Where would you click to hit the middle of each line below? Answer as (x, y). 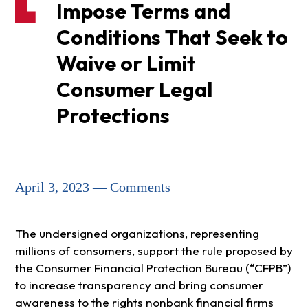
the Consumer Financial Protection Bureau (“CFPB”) (153, 268)
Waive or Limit (126, 64)
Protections (113, 116)
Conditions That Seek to (172, 37)
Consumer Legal (134, 90)
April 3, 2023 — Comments (92, 187)
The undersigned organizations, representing (137, 234)
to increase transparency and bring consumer (139, 285)
